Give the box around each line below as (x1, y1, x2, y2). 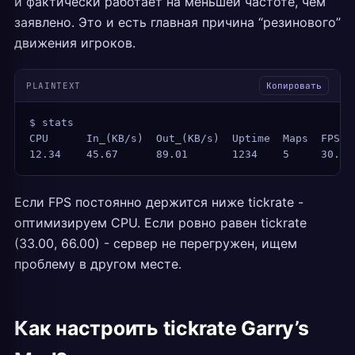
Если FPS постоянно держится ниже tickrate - (14, 194, 303, 210)
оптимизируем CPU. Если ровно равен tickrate (14, 215, 307, 231)
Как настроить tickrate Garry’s (14, 316, 309, 340)
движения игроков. (14, 35, 136, 51)
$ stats (29, 116, 74, 128)
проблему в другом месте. (14, 256, 181, 272)
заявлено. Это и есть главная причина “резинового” (14, 14, 341, 30)
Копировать (266, 80, 322, 91)
